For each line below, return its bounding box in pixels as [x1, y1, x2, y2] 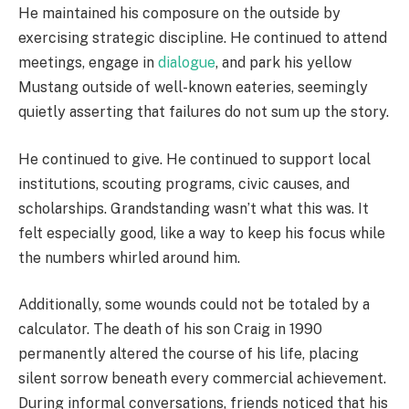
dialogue [158, 54, 215, 72]
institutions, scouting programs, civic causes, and [18, 174, 350, 193]
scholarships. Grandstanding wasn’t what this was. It [18, 199, 369, 217]
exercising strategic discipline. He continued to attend [18, 29, 387, 47]
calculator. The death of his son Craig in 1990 [18, 320, 322, 339]
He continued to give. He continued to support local [18, 150, 371, 168]
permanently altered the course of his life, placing [18, 345, 359, 363]
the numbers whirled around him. [18, 248, 240, 267]
